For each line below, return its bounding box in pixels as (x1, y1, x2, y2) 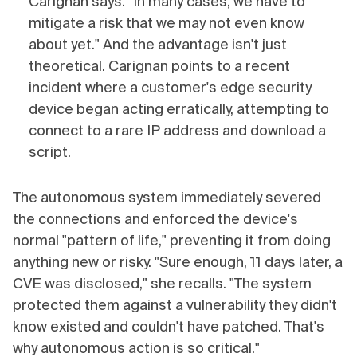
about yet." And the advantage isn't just (29, 36, 287, 53)
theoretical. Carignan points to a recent (29, 57, 290, 75)
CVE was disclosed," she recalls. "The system (13, 275, 312, 292)
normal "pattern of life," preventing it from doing (13, 232, 331, 249)
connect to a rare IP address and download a (29, 122, 326, 139)
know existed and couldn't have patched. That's (13, 318, 324, 335)
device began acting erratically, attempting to (29, 100, 329, 118)
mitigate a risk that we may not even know (29, 14, 304, 32)
